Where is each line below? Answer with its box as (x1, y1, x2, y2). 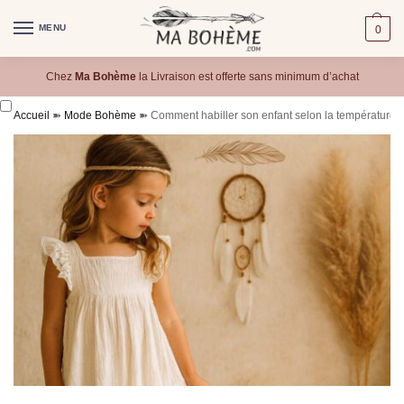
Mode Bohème (64, 109, 136, 122)
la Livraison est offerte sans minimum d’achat (135, 70, 359, 83)
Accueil (14, 109, 50, 122)
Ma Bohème (74, 70, 136, 83)
